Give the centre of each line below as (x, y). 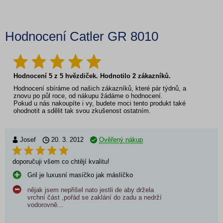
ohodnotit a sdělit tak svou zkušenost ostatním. (82, 111)
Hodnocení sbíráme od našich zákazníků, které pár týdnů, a (100, 88)
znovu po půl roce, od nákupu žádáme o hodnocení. (88, 96)
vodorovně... (45, 205)
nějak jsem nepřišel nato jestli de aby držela (91, 190)
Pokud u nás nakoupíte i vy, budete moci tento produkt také (100, 103)
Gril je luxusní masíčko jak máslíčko (80, 175)
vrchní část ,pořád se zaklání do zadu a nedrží (95, 197)
